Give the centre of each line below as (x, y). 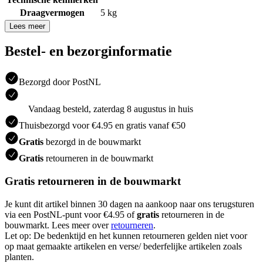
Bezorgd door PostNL (60, 82)
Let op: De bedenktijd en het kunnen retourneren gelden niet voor (126, 235)
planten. (19, 257)
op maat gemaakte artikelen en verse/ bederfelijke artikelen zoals (123, 246)
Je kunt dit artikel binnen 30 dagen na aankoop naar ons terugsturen (129, 204)
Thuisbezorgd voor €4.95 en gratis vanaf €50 (102, 126)
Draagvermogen (52, 12)
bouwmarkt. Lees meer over (58, 225)
